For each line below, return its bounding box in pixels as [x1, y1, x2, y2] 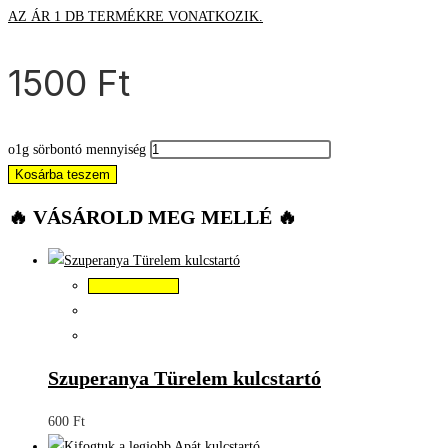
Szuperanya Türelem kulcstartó [48, 367, 321, 390]
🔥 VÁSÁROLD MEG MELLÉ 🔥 [8, 206, 297, 229]
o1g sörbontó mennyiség [8, 141, 146, 157]
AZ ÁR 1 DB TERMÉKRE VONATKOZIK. [8, 8, 263, 24]
